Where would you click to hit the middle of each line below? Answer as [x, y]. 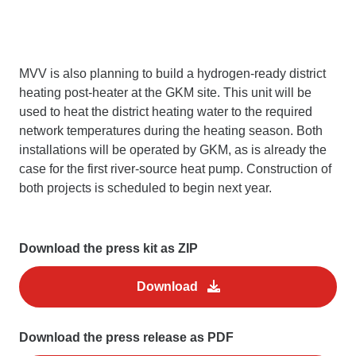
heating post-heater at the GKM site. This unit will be [165, 93]
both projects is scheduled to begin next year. [145, 188]
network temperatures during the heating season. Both [171, 131]
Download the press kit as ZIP [108, 249]
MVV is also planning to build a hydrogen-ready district [172, 74]
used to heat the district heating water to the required [166, 112]
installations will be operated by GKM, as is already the [173, 150]
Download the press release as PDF [126, 338]
